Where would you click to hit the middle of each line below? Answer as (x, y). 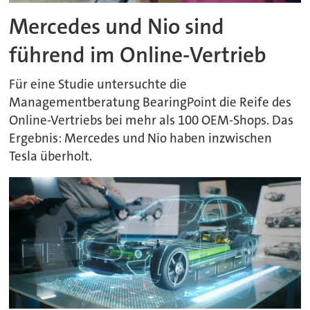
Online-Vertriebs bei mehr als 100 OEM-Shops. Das (152, 120)
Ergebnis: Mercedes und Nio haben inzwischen (141, 138)
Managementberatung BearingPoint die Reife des (151, 102)
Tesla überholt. (51, 156)
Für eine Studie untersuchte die (98, 84)
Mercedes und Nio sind (117, 26)
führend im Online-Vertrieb (138, 55)
